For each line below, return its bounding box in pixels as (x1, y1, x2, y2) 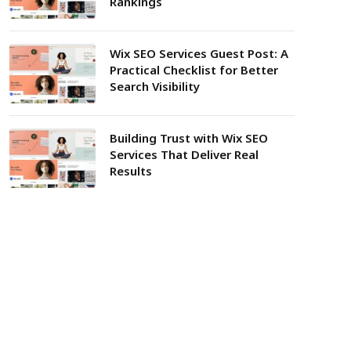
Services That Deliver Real (110, 147, 259, 162)
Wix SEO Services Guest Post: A (110, 45, 288, 61)
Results (110, 163, 152, 179)
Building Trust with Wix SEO (110, 130, 268, 146)
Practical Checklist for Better (110, 62, 278, 78)
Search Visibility (110, 78, 200, 94)
